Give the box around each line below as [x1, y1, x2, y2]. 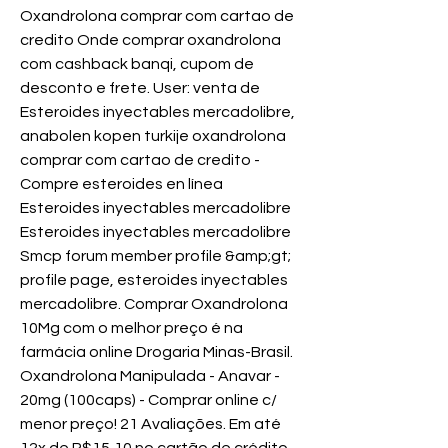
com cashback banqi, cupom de [20, 56, 254, 73]
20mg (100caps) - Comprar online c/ [20, 392, 277, 409]
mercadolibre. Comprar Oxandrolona [20, 296, 288, 313]
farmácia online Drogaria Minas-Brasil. [20, 344, 293, 361]
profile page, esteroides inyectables [20, 272, 288, 289]
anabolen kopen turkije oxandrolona [20, 128, 286, 145]
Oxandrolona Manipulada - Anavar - [20, 368, 280, 385]
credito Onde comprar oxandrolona [20, 32, 281, 49]
